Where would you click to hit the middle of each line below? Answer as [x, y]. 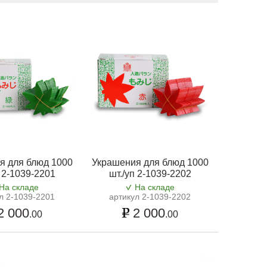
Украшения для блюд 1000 [150, 163]
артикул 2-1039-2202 [150, 197]
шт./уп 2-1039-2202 [150, 174]
